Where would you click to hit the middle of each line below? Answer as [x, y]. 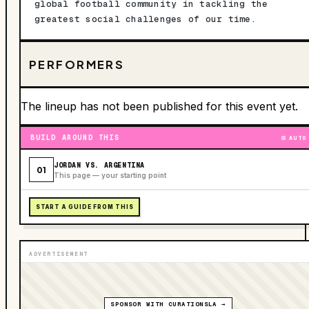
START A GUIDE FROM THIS [85, 207]
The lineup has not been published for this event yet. [159, 107]
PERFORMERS [77, 64]
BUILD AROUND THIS [75, 138]
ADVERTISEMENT [59, 254]
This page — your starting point [110, 175]
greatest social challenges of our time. [146, 19]
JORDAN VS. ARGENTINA [99, 165]
